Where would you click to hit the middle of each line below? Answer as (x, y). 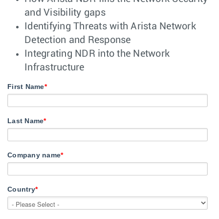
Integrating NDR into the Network (97, 54)
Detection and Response (78, 40)
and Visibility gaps (65, 12)
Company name (34, 155)
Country (21, 189)
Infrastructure (55, 67)
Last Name (26, 120)
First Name (26, 86)
